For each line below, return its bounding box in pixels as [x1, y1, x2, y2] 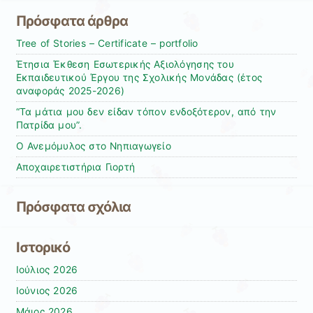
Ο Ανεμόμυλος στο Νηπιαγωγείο [15, 140, 171, 152]
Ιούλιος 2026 [15, 264, 78, 276]
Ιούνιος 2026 [15, 285, 78, 297]
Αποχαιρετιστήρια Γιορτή [15, 161, 136, 173]
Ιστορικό [15, 239, 70, 256]
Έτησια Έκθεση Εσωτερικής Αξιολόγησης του [15, 59, 234, 71]
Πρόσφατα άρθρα [15, 13, 129, 30]
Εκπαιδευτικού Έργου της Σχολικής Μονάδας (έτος [15, 72, 263, 84]
